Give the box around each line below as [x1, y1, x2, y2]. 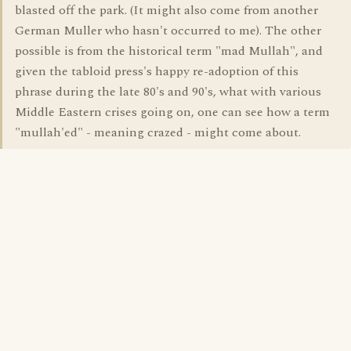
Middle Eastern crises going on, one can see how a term [15, 103, 330, 121]
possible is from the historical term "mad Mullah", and [15, 42, 323, 60]
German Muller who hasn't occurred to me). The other [15, 21, 321, 40]
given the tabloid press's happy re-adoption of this [15, 62, 299, 81]
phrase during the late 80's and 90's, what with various [15, 82, 321, 101]
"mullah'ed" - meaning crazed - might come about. [15, 123, 301, 142]
